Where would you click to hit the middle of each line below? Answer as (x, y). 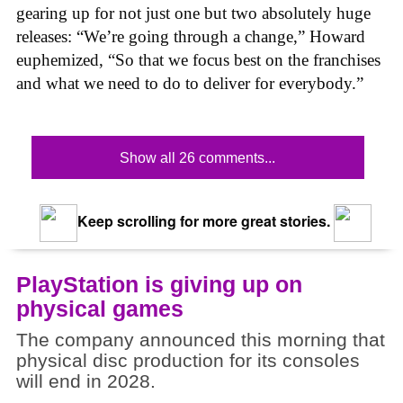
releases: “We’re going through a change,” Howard (191, 37)
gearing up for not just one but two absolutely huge (193, 13)
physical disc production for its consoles (188, 360)
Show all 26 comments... (198, 157)
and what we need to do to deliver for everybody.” (190, 84)
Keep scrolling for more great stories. (201, 221)
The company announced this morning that (201, 340)
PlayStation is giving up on (159, 284)
